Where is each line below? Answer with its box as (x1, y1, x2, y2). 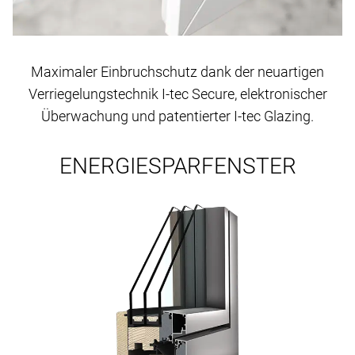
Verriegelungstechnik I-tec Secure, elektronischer (28, 86, 327, 103)
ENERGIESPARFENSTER (59, 153, 296, 180)
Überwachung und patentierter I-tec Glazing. (41, 108, 314, 125)
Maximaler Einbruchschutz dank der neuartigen (31, 63, 324, 81)
